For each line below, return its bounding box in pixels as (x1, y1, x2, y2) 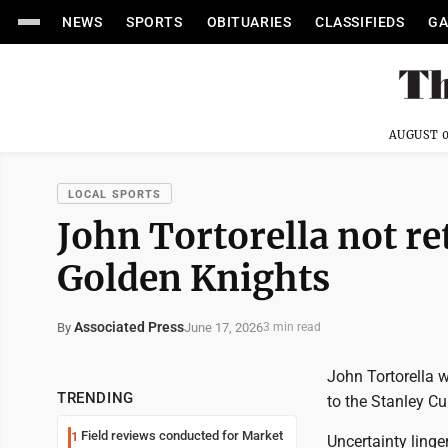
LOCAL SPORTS (68, 188, 162, 201)
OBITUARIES (206, 14, 292, 30)
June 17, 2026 (184, 319, 263, 335)
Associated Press (74, 319, 184, 335)
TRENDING (57, 389, 134, 407)
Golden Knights (57, 256, 330, 301)
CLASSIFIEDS (315, 14, 405, 30)
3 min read (263, 320, 321, 334)
